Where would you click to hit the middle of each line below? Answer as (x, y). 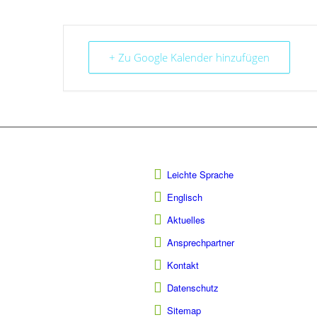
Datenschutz (192, 288)
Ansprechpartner (200, 243)
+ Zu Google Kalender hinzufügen (189, 57)
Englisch (184, 197)
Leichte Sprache (200, 175)
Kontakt (183, 265)
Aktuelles (186, 220)
